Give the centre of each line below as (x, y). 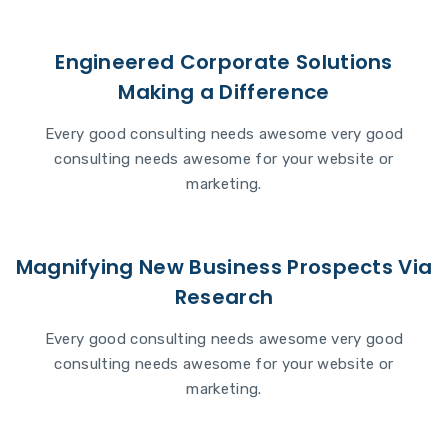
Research (224, 297)
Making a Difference (224, 92)
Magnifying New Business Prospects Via (224, 267)
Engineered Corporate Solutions (224, 62)
